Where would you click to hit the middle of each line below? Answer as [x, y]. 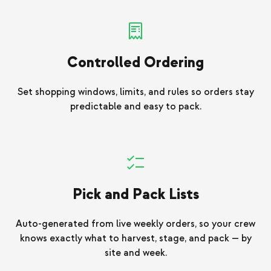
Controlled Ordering [135, 63]
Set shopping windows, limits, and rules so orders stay [135, 92]
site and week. [135, 253]
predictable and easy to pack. [135, 107]
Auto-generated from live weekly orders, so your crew [135, 224]
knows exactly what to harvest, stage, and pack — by [135, 239]
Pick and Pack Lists [135, 195]
